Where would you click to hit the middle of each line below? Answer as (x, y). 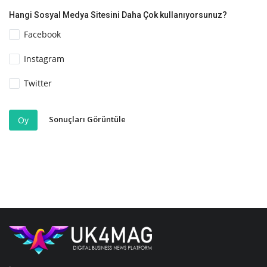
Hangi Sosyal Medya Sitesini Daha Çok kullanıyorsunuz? (118, 15)
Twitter (38, 83)
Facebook (43, 34)
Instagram (44, 58)
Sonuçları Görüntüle (87, 119)
